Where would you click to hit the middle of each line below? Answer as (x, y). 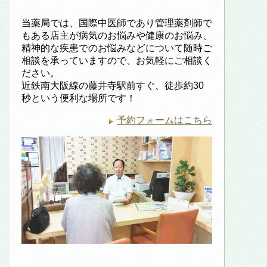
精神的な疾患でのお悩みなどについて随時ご (117, 48)
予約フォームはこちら (164, 120)
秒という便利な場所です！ (79, 98)
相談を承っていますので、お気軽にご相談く (117, 60)
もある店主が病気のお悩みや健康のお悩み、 (117, 35)
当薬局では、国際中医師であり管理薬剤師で (117, 23)
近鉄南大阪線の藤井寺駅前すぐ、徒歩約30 (113, 85)
